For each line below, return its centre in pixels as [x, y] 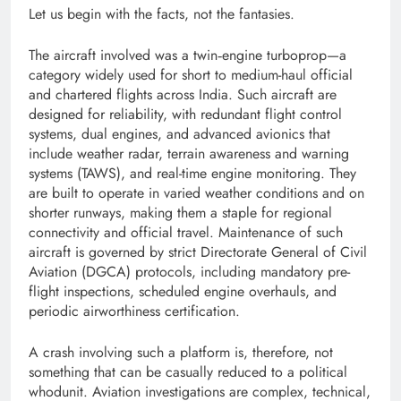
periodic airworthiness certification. [134, 311]
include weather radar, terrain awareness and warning [189, 154]
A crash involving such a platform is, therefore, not [181, 353]
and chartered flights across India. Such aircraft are [183, 95]
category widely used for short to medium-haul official [191, 75]
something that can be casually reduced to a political [188, 372]
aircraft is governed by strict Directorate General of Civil [198, 252]
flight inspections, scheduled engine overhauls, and [183, 292]
